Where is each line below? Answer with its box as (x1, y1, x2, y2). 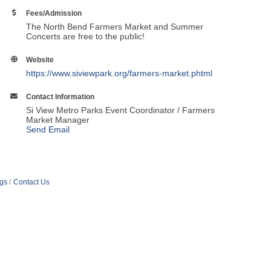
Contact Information (26, 93, 95, 100)
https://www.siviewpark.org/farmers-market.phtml (26, 68, 213, 78)
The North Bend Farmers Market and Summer (26, 22, 204, 31)
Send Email (26, 125, 70, 134)
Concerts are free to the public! (26, 31, 145, 41)
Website (26, 56, 54, 64)
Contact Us (13, 178, 50, 186)
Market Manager (26, 115, 90, 125)
